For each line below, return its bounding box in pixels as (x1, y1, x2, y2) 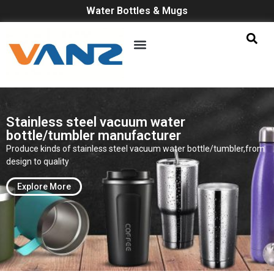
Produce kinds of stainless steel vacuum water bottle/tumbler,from (6, 144, 265, 154)
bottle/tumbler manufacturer (6, 128, 181, 144)
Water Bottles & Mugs (86, 5, 188, 17)
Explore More (17, 181, 71, 191)
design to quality (6, 157, 69, 167)
